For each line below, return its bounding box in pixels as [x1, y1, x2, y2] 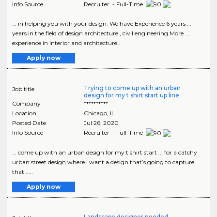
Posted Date [12, 119, 46, 127]
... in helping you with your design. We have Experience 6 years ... [12, 20, 191, 28]
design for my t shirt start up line [83, 92, 179, 99]
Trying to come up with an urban [83, 84, 181, 92]
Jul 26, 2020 [83, 119, 119, 127]
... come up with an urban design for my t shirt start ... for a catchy [12, 149, 197, 156]
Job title [12, 85, 34, 93]
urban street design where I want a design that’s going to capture [12, 158, 194, 166]
